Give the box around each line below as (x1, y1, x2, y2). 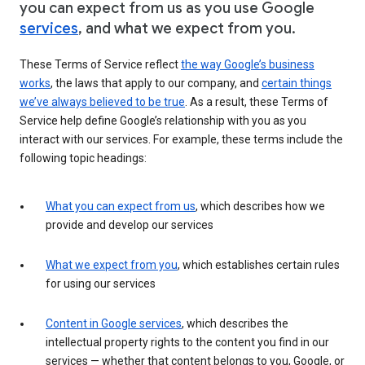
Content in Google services (46, 317, 182, 331)
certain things (262, 77, 332, 90)
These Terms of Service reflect (20, 58, 181, 72)
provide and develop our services (46, 218, 213, 232)
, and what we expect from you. (78, 20, 296, 38)
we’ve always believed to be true (20, 95, 185, 109)
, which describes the (182, 317, 288, 331)
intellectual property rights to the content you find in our (46, 336, 329, 350)
